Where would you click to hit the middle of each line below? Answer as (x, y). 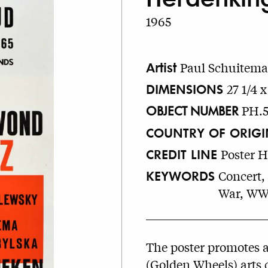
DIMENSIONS (185, 88)
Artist (161, 66)
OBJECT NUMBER (192, 110)
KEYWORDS (180, 175)
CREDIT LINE (182, 153)
